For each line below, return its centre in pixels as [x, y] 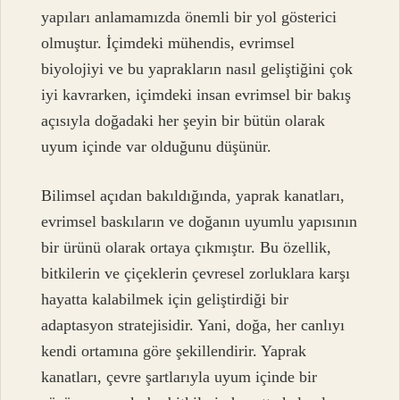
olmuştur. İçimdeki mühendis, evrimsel [168, 42]
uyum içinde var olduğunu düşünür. [157, 146]
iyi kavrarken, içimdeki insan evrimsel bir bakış [196, 94]
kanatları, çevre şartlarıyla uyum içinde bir [179, 376]
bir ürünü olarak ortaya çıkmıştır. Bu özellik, [187, 247]
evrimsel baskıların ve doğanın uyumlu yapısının [200, 221]
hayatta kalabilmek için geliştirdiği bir [165, 299]
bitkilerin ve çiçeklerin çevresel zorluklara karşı [196, 273]
